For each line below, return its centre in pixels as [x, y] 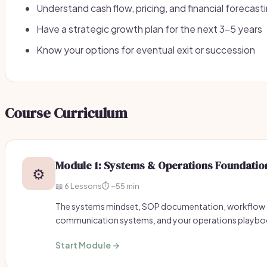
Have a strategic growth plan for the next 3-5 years [149, 29]
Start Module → [88, 245]
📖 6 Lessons [79, 186]
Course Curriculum [66, 113]
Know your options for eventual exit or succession [146, 50]
